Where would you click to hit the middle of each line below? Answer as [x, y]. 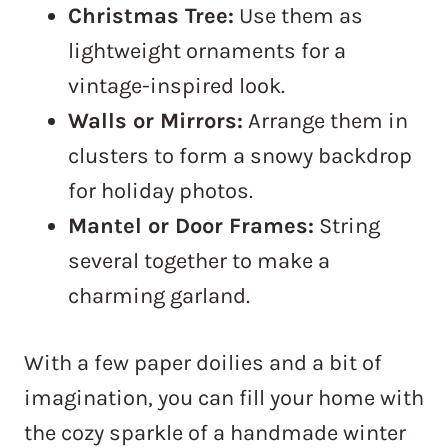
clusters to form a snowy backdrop [240, 156]
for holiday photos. [160, 191]
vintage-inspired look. [176, 86]
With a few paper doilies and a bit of [203, 363]
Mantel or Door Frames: [191, 226]
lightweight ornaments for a [207, 51]
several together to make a [199, 261]
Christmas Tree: [151, 16]
